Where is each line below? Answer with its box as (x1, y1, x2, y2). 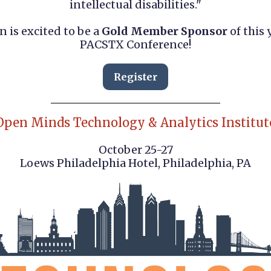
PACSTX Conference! (80, 38, 191, 51)
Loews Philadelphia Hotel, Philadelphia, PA (20, 156, 251, 170)
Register (114, 71, 157, 83)
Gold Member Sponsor (101, 24, 227, 38)
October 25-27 (98, 143, 173, 157)
